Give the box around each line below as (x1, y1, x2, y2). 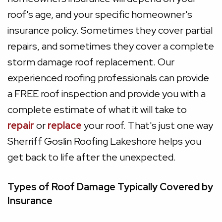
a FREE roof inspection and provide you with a (7, 87, 206, 100)
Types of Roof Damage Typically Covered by (7, 180, 213, 193)
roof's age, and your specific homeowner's (7, 8, 192, 21)
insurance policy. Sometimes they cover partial (7, 24, 213, 37)
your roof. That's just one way (82, 119, 213, 132)
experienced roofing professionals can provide (7, 71, 209, 84)
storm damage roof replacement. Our (7, 55, 174, 68)
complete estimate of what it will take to (7, 103, 187, 116)
